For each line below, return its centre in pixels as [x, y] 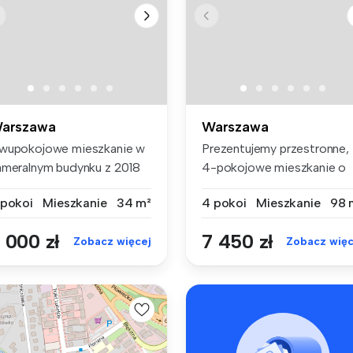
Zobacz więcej [112, 241]
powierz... [227, 186]
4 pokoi [224, 203]
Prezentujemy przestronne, [275, 148]
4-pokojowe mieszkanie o [274, 167]
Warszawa [235, 126]
